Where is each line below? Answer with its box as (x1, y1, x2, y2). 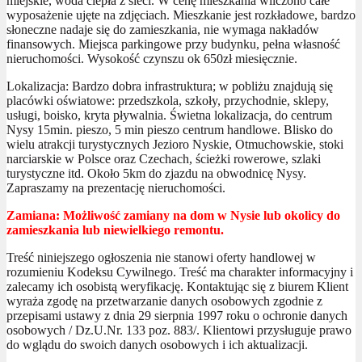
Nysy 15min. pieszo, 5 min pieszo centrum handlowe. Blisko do (6, 122, 333, 137)
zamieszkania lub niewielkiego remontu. (6, 222, 224, 237)
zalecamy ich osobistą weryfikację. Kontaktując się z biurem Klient (6, 279, 348, 293)
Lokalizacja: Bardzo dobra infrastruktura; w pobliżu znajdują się (6, 78, 333, 93)
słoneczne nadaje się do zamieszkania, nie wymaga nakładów (6, 22, 319, 36)
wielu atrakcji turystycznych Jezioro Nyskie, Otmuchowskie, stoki (6, 137, 343, 151)
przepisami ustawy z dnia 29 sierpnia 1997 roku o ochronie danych (6, 308, 347, 322)
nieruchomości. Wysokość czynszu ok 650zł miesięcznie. (6, 51, 297, 65)
